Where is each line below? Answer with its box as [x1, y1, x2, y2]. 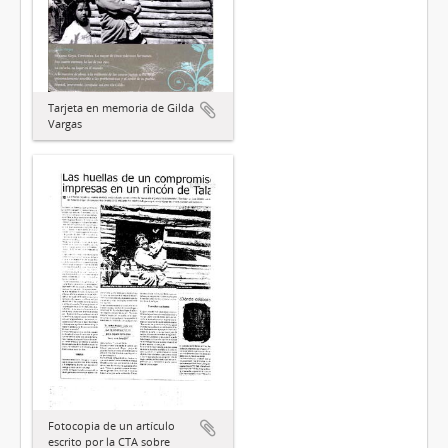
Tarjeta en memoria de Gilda [48, 99, 194, 115]
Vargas [48, 115, 82, 131]
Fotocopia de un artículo [48, 418, 175, 434]
